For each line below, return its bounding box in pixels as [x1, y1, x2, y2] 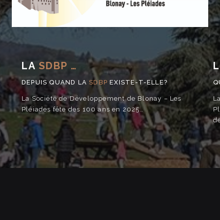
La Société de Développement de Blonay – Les [21, 95, 182, 102]
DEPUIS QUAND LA [21, 79, 89, 86]
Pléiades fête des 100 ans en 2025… [21, 106, 144, 113]
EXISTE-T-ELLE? [110, 79, 167, 86]
